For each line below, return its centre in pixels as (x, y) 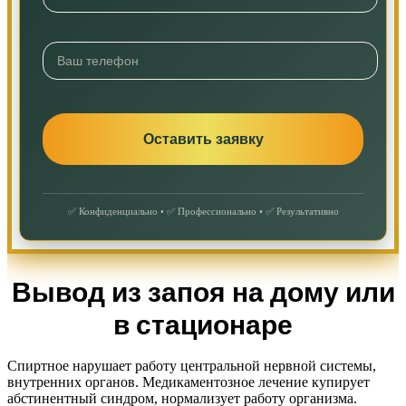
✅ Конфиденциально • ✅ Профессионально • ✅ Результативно (203, 212)
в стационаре (203, 325)
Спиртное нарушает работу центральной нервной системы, (192, 365)
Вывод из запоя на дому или (203, 292)
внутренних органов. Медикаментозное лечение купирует (188, 382)
